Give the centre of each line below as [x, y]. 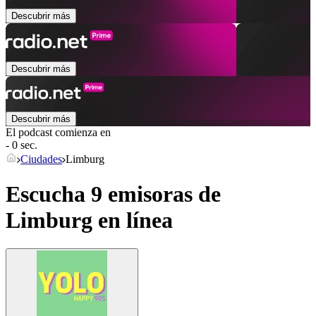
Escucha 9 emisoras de [113, 194]
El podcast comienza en [58, 133]
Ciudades [41, 159]
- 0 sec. [22, 145]
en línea [133, 220]
